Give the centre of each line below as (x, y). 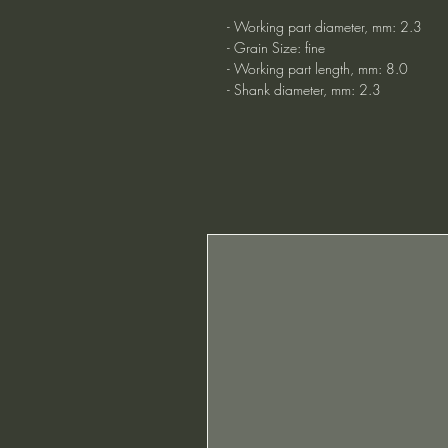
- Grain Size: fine (276, 47)
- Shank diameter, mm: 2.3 (304, 89)
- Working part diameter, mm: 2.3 (324, 26)
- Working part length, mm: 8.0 (317, 68)
